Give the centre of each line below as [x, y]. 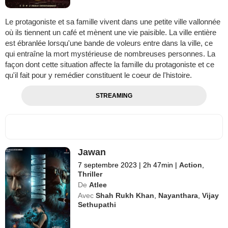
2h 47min [158, 165]
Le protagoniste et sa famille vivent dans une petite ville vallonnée [113, 21]
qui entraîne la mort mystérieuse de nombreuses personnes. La [110, 53]
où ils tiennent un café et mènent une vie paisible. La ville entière [111, 32]
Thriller [90, 174]
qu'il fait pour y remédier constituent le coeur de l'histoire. [98, 75]
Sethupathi [97, 204]
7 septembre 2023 [108, 165]
